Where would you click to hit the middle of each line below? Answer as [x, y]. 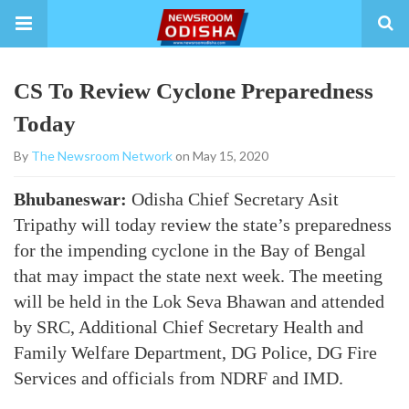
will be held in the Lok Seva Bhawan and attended [199, 301]
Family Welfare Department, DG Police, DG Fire [195, 352]
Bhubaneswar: [70, 199]
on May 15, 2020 [220, 156]
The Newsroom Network [102, 156]
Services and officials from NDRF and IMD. [178, 378]
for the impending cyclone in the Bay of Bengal [190, 250]
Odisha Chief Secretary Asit [233, 199]
